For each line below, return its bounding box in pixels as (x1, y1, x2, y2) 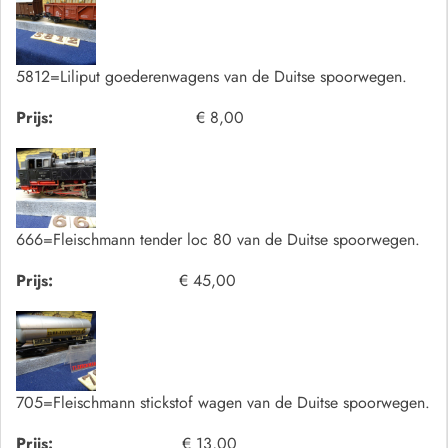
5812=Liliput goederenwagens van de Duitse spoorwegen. (16, 65, 407, 89)
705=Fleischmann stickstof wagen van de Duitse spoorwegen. (16, 391, 430, 415)
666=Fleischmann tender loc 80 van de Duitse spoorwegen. (16, 228, 420, 252)
